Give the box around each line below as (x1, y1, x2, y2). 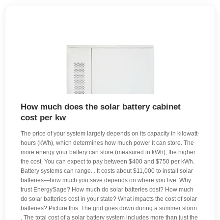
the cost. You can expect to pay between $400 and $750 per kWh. (21, 158, 194, 165)
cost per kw (21, 113, 66, 123)
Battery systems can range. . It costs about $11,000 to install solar (21, 167, 193, 175)
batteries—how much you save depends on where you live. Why (21, 177, 191, 184)
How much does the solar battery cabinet (21, 102, 181, 112)
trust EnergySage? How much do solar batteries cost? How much (21, 186, 193, 193)
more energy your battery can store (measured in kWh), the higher (21, 149, 195, 156)
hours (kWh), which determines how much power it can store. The (21, 139, 194, 147)
